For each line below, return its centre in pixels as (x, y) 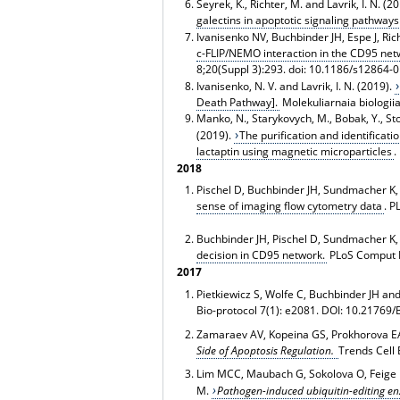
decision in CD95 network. (260, 255)
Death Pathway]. (237, 102)
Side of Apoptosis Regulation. (266, 351)
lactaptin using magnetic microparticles (294, 151)
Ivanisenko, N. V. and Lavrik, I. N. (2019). (295, 86)
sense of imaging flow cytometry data (289, 206)
